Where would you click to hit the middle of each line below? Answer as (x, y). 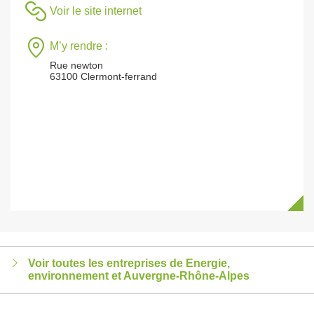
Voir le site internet (96, 11)
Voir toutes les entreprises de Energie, (129, 263)
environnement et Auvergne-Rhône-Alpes (139, 276)
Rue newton (76, 65)
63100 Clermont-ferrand (103, 76)
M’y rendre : (79, 46)
